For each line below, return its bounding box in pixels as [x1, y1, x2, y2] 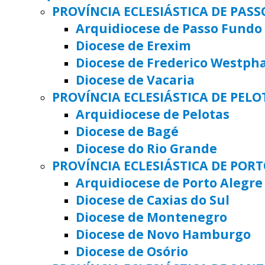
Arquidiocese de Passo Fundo [76, 20, 262, 37]
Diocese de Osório [76, 243, 188, 260]
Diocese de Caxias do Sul [76, 191, 230, 209]
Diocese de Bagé [76, 122, 179, 140]
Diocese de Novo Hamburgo [76, 225, 251, 243]
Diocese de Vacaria [76, 71, 195, 89]
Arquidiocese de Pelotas [76, 105, 230, 123]
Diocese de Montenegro [76, 208, 227, 226]
